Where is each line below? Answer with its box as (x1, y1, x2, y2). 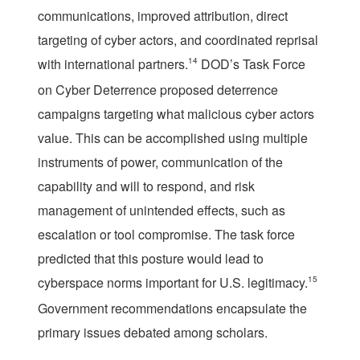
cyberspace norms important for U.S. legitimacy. (38, 272, 308, 292)
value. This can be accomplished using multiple (38, 128, 308, 147)
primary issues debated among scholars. (38, 322, 268, 342)
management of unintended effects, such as (38, 200, 285, 219)
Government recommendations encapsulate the (38, 298, 307, 317)
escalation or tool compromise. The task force (38, 224, 295, 243)
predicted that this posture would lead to (38, 248, 264, 268)
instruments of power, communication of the (38, 152, 283, 171)
